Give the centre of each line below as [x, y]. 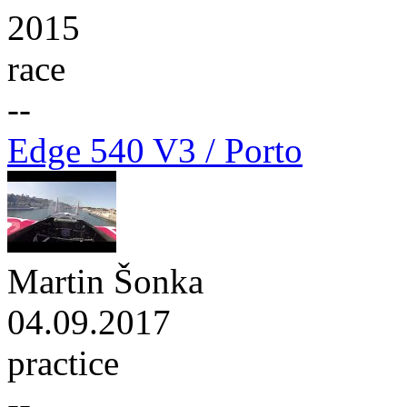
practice [63, 362]
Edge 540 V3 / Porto [155, 150]
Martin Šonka [105, 281]
